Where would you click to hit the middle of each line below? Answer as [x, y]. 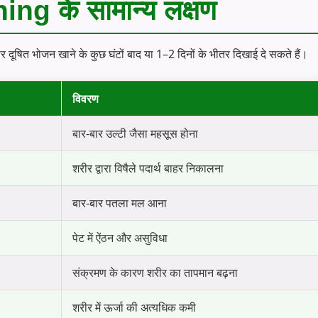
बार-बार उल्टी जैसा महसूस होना [135, 133]
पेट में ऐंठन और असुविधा [120, 237]
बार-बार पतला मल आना [120, 203]
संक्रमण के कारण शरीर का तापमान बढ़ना [155, 272]
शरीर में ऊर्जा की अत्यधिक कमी [134, 307]
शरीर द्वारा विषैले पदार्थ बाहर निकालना [148, 168]
